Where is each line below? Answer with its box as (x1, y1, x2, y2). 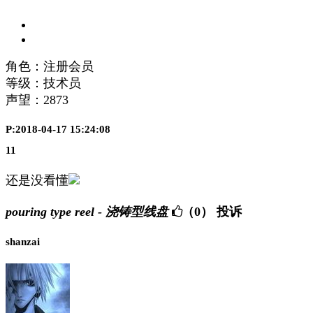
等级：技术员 (6, 75, 81, 90)
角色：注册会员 (6, 59, 94, 73)
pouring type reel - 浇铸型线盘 (6, 205, 168, 219)
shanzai (6, 235, 40, 247)
